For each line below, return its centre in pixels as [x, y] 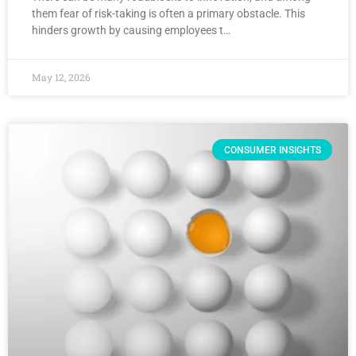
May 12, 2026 [61, 77]
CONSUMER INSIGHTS [272, 150]
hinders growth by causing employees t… [131, 31]
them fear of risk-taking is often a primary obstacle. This [168, 14]
